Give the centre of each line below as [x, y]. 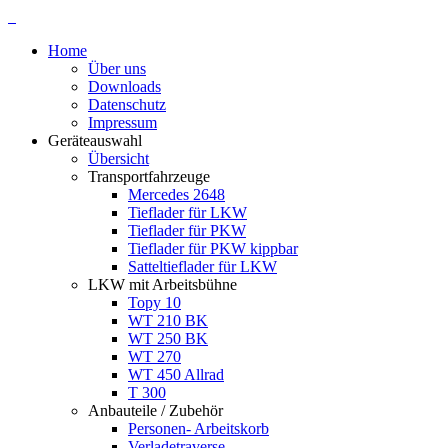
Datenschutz [127, 104]
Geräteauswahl [95, 140]
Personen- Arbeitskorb [198, 428]
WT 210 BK [168, 320]
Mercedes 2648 [176, 194]
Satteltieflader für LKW [202, 266]
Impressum [122, 122]
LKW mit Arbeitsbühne [162, 284]
